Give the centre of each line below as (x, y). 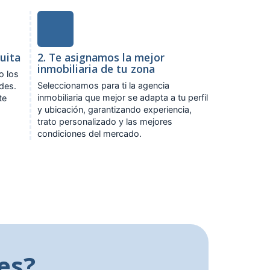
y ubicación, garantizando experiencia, (115, 109)
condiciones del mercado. (90, 133)
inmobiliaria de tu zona (96, 68)
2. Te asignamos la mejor (101, 57)
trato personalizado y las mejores (105, 121)
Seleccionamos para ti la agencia (104, 85)
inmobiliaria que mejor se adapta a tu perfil (123, 97)
